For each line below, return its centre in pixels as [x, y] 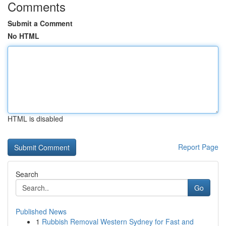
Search [27, 174]
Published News [41, 211]
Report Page [198, 147]
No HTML [23, 36]
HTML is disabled [35, 119]
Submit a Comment [40, 23]
